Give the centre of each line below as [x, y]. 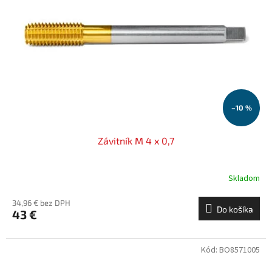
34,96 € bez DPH [41, 202]
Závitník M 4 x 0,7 [136, 140]
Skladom [244, 179]
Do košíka [235, 209]
